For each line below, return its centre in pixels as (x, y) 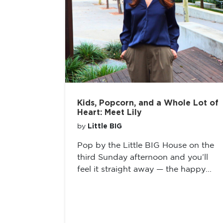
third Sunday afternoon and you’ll (143, 158)
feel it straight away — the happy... (144, 169)
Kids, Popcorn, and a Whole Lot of (148, 103)
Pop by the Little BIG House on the (146, 146)
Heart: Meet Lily (110, 112)
